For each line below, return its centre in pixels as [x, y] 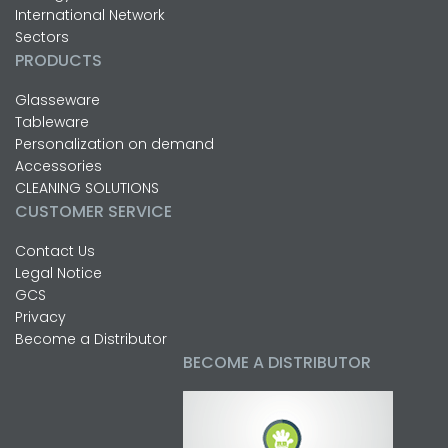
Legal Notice [58, 272]
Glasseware [57, 99]
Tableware [52, 121]
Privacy [40, 316]
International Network [90, 14]
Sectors [42, 36]
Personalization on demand [114, 143]
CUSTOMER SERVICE [93, 211]
